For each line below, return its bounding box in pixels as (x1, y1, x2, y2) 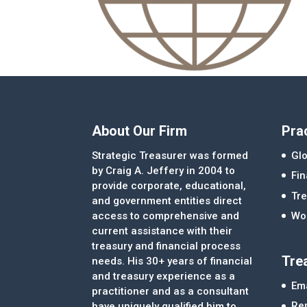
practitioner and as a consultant (92, 284, 249, 297)
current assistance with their (92, 224, 233, 237)
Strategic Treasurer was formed (92, 149, 249, 162)
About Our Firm (92, 122, 188, 139)
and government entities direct (92, 194, 243, 207)
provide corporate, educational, (92, 179, 247, 192)
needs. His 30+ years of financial (92, 254, 253, 267)
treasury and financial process (92, 239, 241, 252)
